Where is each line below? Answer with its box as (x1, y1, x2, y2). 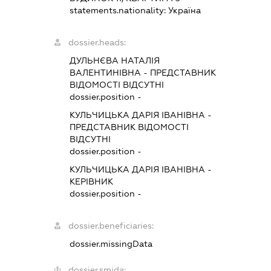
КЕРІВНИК (70, 177, 114, 187)
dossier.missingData (70, 239, 153, 249)
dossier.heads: (68, 38, 126, 48)
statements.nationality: (70, 5, 169, 16)
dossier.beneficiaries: (68, 221, 154, 231)
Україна (168, 5, 201, 16)
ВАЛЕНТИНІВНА (70, 68, 142, 78)
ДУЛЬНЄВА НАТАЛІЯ (70, 56, 160, 66)
